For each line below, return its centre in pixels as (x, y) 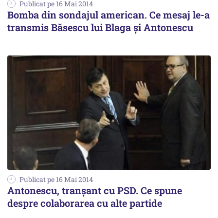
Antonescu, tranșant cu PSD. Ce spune (95, 191)
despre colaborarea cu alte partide (85, 203)
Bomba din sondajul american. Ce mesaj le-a (109, 15)
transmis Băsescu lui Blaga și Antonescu (100, 27)
